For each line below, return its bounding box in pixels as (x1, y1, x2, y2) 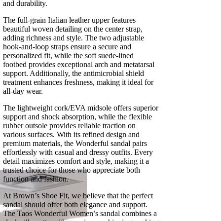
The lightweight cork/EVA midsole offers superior (3, 103, 158, 112)
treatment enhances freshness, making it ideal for (3, 77, 153, 86)
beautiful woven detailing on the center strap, (3, 24, 143, 33)
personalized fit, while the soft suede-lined (3, 51, 134, 60)
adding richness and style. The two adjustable (3, 33, 144, 42)
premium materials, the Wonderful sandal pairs (3, 139, 147, 147)
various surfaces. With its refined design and (3, 130, 140, 139)
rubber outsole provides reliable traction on (3, 121, 136, 130)
